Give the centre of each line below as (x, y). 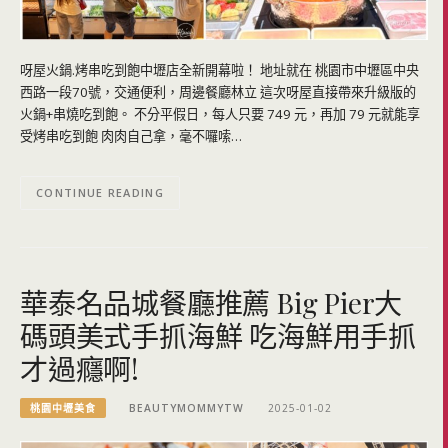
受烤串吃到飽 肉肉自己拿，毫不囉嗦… (131, 135)
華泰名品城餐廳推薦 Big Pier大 (211, 302)
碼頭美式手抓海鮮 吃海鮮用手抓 (218, 335)
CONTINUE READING (100, 193)
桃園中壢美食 (63, 408)
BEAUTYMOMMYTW (187, 408)
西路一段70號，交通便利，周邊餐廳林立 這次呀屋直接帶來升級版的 (218, 91)
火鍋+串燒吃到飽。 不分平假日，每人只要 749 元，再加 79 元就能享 (220, 113)
